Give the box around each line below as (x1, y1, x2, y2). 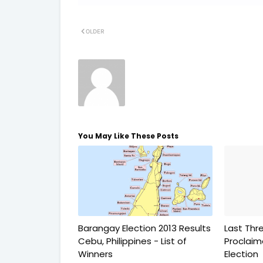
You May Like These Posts (78, 131, 178, 141)
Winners (78, 248, 113, 260)
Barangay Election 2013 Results (78, 222, 211, 234)
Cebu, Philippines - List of (78, 235, 187, 247)
